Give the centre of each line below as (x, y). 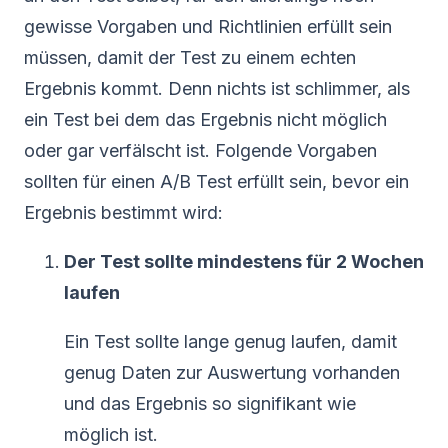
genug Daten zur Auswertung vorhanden (232, 372)
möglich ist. (111, 434)
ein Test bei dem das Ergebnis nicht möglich (205, 119)
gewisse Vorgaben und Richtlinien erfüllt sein (208, 26)
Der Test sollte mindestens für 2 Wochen (244, 261)
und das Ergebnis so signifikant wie (210, 403)
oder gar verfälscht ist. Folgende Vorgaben (200, 150)
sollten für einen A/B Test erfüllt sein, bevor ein (216, 181)
